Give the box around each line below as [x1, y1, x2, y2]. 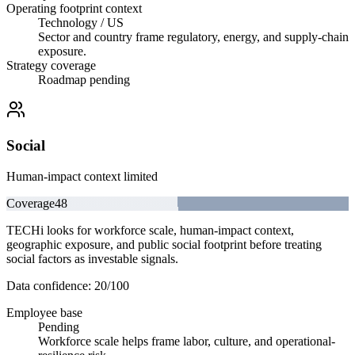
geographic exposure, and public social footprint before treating [6, 237, 322, 251]
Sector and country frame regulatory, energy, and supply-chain [38, 30, 349, 44]
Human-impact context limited [6, 169, 158, 183]
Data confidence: [6, 278, 94, 292]
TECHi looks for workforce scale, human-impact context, [6, 223, 294, 237]
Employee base [6, 305, 82, 319]
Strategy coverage [6, 59, 96, 73]
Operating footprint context [6, 2, 142, 16]
